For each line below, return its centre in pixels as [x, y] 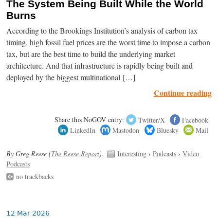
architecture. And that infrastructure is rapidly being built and [100, 65]
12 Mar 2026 [28, 213]
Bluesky [167, 130]
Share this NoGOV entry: [90, 120]
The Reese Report [75, 154]
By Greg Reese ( [29, 154]
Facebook [195, 120]
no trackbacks [35, 176]
